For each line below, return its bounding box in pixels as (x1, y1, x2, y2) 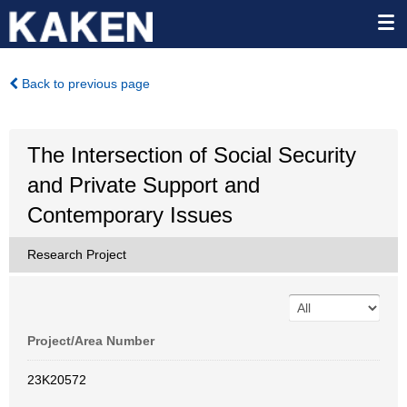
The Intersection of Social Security (27, 143, 356, 167)
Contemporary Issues (27, 203, 233, 227)
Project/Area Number (27, 333, 154, 348)
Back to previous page (18, 76, 150, 91)
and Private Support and (27, 173, 260, 197)
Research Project (27, 247, 126, 262)
